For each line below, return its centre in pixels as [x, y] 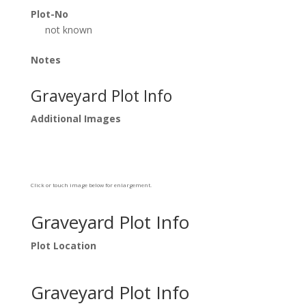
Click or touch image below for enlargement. [91, 185]
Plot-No [49, 14]
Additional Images [75, 119]
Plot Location [63, 246]
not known [68, 30]
